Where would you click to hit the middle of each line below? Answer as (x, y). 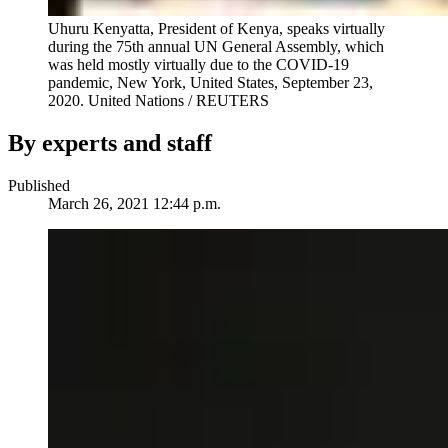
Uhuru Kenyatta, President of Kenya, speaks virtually (216, 29)
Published (39, 186)
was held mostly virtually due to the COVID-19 (198, 65)
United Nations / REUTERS (178, 101)
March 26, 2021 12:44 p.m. (134, 204)
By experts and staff (110, 143)
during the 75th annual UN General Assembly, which (216, 47)
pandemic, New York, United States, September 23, (210, 83)
